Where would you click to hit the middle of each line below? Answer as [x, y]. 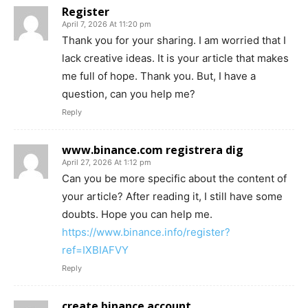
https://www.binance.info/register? [146, 232]
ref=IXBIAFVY [95, 250]
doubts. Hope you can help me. [137, 214]
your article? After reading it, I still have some [172, 197]
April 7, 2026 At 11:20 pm [107, 24]
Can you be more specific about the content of [174, 179]
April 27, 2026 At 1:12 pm [107, 163]
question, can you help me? [129, 94]
